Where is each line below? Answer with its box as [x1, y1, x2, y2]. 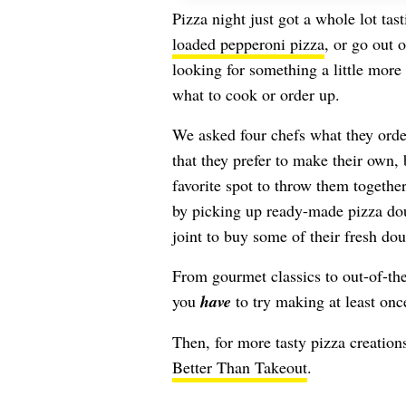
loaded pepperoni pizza [171, 33, 324, 54]
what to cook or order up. [171, 83, 340, 105]
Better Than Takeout [171, 356, 307, 378]
